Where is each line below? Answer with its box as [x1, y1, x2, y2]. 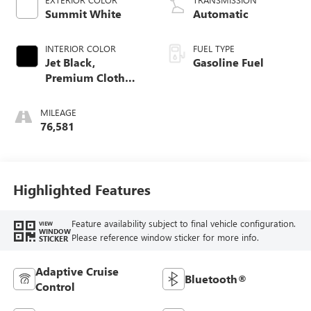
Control [35, 278, 75, 294]
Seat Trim [44, 85, 94, 100]
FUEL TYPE [193, 42, 235, 54]
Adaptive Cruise [35, 263, 119, 278]
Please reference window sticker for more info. [71, 231, 259, 244]
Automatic [193, 6, 249, 21]
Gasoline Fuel [193, 54, 264, 69]
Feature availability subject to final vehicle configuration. [71, 217, 296, 230]
